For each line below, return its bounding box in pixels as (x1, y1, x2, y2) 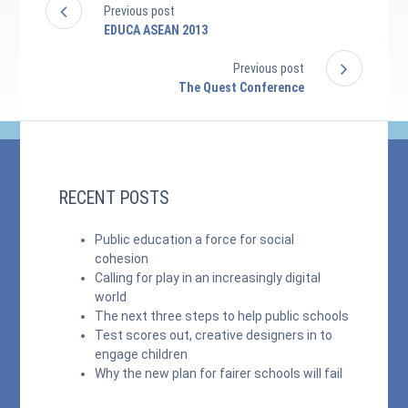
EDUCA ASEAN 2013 (104, 22, 209, 37)
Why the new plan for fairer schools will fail (95, 366, 343, 381)
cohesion (95, 251, 149, 266)
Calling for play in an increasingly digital (95, 270, 321, 285)
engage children (95, 347, 189, 362)
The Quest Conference (178, 79, 304, 95)
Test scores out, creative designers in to (95, 328, 333, 342)
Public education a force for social (95, 232, 295, 247)
